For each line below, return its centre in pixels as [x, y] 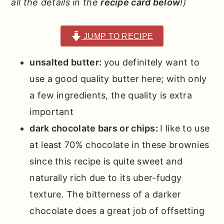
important [52, 112]
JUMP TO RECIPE [117, 36]
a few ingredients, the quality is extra [111, 95]
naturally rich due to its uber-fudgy [106, 178]
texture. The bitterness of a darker [105, 194]
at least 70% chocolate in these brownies [119, 145]
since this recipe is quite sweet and [106, 161]
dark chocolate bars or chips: [95, 128]
